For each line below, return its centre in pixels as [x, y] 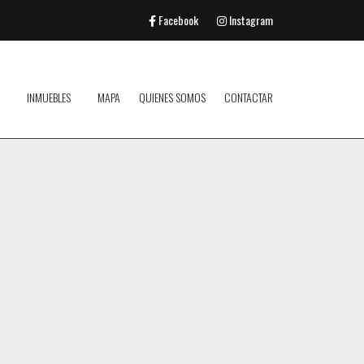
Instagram [251, 20]
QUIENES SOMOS [172, 97]
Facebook [178, 20]
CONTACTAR [249, 97]
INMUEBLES [49, 97]
